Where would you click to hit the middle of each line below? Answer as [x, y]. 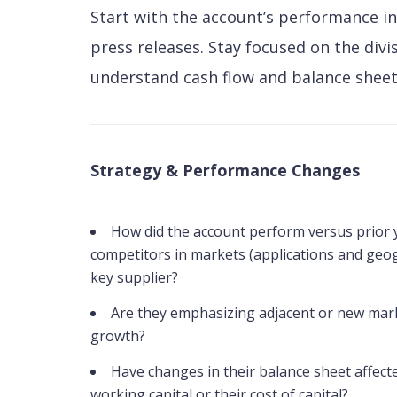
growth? [118, 336]
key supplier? [134, 277]
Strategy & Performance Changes [225, 170]
